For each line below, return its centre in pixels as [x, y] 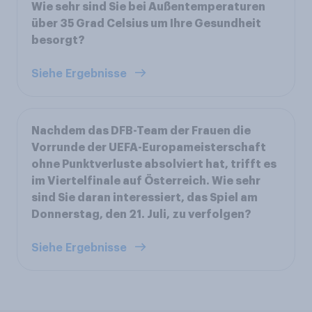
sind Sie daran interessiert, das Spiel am [145, 197]
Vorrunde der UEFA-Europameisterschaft [149, 147]
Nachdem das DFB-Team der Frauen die [141, 131]
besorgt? [58, 40]
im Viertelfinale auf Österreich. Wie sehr [146, 181]
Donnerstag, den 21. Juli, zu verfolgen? [141, 214]
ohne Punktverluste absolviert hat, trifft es [154, 164]
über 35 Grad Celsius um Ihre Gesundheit [146, 23]
